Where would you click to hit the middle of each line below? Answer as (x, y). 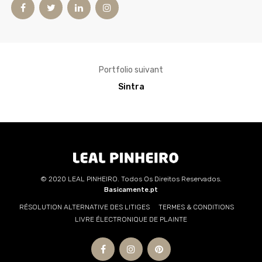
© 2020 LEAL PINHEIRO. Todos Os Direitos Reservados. (131, 179)
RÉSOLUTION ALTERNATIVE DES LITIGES (85, 207)
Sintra (131, 87)
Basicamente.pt (131, 190)
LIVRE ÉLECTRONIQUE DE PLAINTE (131, 219)
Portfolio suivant (131, 70)
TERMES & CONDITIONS (196, 207)
